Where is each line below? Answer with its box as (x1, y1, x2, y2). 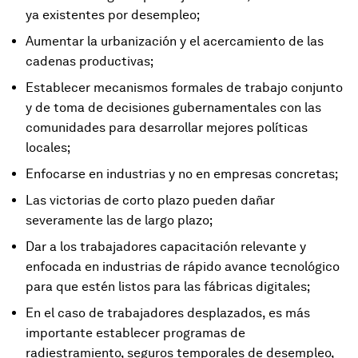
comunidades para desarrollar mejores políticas (26, 119, 308, 135)
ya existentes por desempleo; (26, 6, 200, 22)
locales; (26, 139, 70, 155)
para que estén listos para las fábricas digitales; (26, 278, 310, 294)
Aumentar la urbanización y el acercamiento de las (26, 33, 324, 49)
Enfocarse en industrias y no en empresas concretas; (26, 165, 338, 181)
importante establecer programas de (26, 324, 245, 340)
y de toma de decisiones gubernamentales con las (26, 99, 321, 115)
